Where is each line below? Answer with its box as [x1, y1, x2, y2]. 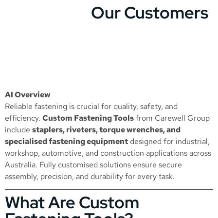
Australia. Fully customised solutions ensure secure [5, 159, 182, 170]
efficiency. [5, 112, 42, 123]
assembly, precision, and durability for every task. [5, 171, 175, 182]
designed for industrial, [128, 136, 210, 146]
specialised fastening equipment [5, 136, 128, 146]
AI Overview [5, 89, 51, 100]
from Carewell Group [134, 112, 210, 123]
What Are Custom [5, 191, 139, 214]
